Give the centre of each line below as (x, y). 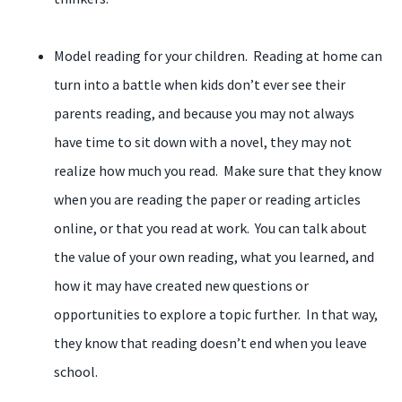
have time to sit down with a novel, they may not (203, 142)
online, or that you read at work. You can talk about (210, 228)
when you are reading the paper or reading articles (207, 199)
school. (76, 371)
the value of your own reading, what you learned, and (214, 257)
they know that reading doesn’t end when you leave (210, 343)
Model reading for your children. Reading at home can (218, 56)
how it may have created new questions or (181, 285)
